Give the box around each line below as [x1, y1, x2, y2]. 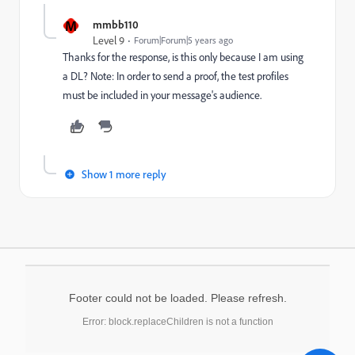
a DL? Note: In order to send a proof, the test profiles [63, 69, 288, 83]
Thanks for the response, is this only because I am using [63, 50, 303, 64]
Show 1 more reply [82, 167, 166, 181]
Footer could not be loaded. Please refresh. [68, 292, 287, 304]
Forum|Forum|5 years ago [134, 34, 233, 46]
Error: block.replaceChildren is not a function [82, 316, 273, 327]
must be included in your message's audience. [63, 88, 261, 102]
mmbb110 [93, 17, 139, 31]
